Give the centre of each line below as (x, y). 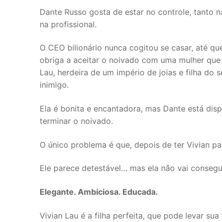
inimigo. (54, 85)
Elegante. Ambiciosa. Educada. (99, 192)
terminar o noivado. (76, 121)
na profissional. (68, 24)
